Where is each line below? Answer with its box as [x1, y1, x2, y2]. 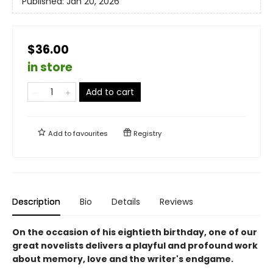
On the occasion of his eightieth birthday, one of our [12, 225, 257, 238]
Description [12, 195, 60, 208]
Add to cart [86, 85, 134, 98]
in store [27, 58, 73, 76]
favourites [73, 128, 108, 138]
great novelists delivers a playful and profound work [12, 239, 258, 252]
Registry [132, 128, 161, 138]
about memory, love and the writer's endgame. [12, 252, 233, 265]
